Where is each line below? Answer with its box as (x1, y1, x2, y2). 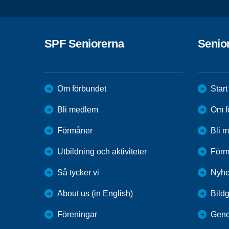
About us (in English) (57, 189, 133, 198)
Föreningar (57, 210, 97, 219)
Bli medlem (57, 105, 98, 114)
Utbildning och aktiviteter (57, 147, 147, 156)
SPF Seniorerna (44, 37, 124, 50)
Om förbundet (57, 84, 106, 93)
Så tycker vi (57, 168, 99, 177)
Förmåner (57, 126, 93, 135)
